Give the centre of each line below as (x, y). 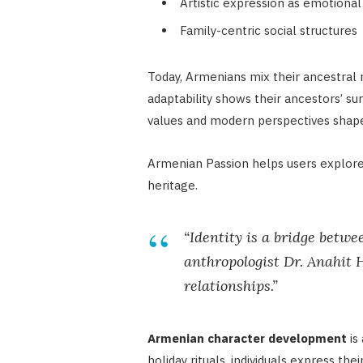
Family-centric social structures (268, 31)
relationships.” (231, 286)
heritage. (172, 186)
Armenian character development (247, 339)
